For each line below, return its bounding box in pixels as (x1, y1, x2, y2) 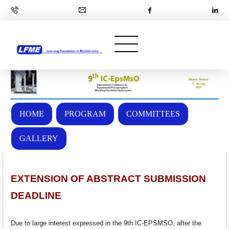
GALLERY (19, 133, 59, 143)
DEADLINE (11, 190, 62, 201)
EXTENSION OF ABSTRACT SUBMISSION (11, 173, 207, 184)
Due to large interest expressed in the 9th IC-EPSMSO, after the (11, 219, 202, 227)
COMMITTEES (126, 109, 180, 118)
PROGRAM (64, 109, 106, 118)
